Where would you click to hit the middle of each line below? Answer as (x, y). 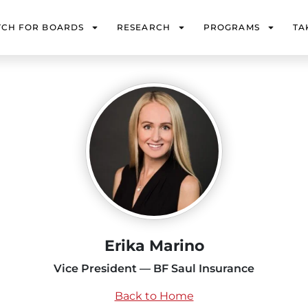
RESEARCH (144, 27)
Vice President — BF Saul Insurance (154, 268)
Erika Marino (154, 246)
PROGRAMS (231, 27)
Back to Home (154, 296)
